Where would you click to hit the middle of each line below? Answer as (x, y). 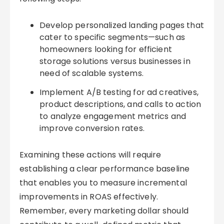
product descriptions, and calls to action (120, 104)
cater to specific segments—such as (112, 37)
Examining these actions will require (90, 155)
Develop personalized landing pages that (122, 25)
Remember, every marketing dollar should (104, 211)
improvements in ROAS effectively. (89, 197)
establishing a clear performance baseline (105, 169)
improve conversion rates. (92, 128)
